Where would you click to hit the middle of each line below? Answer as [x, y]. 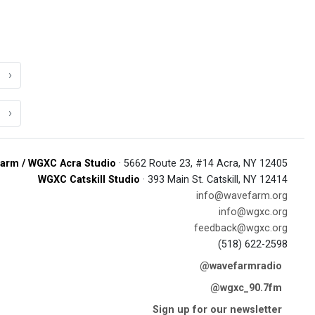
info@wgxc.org [253, 212]
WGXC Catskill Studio [89, 179]
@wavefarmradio [241, 266]
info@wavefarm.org [242, 195]
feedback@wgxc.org [241, 228]
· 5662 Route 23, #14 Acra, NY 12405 [202, 163]
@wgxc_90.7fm [246, 288]
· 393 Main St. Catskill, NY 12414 [214, 179]
